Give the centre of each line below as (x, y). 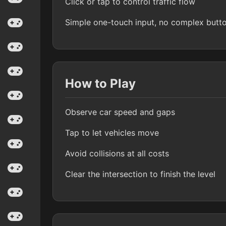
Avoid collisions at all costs (117, 153)
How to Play (100, 83)
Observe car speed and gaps (120, 112)
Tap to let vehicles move (112, 132)
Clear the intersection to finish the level (140, 174)
